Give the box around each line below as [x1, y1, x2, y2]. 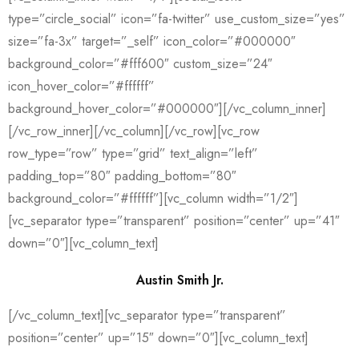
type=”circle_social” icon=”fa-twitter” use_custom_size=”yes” [8, 10, 345, 28]
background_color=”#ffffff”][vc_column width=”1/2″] [8, 189, 298, 208]
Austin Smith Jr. [135, 271, 224, 289]
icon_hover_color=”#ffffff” [8, 77, 155, 95]
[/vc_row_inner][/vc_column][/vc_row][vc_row [8, 122, 260, 140]
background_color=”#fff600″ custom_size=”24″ [8, 54, 272, 73]
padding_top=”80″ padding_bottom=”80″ [8, 167, 236, 185]
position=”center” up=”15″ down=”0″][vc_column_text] [8, 329, 309, 347]
